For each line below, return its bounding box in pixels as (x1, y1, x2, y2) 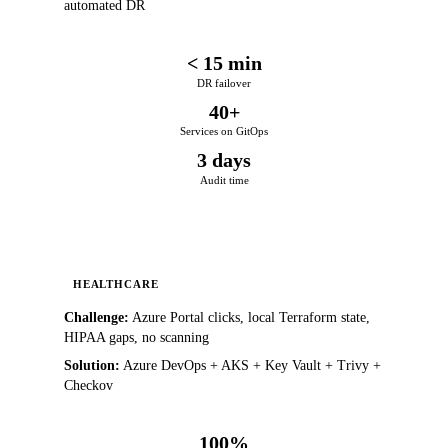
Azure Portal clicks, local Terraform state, (129, 310, 370, 326)
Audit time (199, 174, 249, 187)
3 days (197, 149, 251, 172)
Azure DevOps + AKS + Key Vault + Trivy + (120, 358, 381, 374)
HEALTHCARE (72, 278, 159, 291)
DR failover (197, 76, 251, 89)
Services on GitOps (180, 125, 268, 138)
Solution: (64, 358, 120, 374)
